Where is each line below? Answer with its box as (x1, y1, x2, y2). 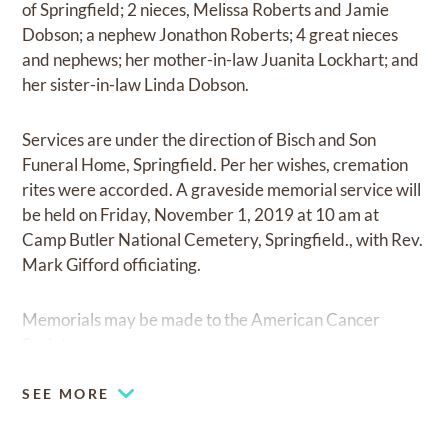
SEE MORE (22, 385, 110, 402)
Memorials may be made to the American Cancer (22, 309, 381, 330)
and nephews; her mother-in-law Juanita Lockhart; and (22, 49, 420, 70)
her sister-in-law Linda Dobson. (22, 74, 250, 95)
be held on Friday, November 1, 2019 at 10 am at (22, 204, 380, 225)
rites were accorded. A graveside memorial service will (22, 179, 422, 200)
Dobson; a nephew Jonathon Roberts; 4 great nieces (22, 24, 399, 45)
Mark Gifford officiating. (22, 254, 202, 275)
